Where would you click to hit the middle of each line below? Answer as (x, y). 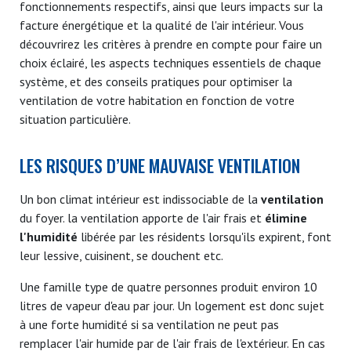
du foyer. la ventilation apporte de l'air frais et (142, 218)
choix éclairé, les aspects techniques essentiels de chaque (170, 63)
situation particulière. (75, 119)
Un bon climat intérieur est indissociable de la (139, 199)
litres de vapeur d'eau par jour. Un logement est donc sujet (172, 306)
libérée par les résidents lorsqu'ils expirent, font (204, 237)
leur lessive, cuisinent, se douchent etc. (121, 256)
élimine (286, 218)
